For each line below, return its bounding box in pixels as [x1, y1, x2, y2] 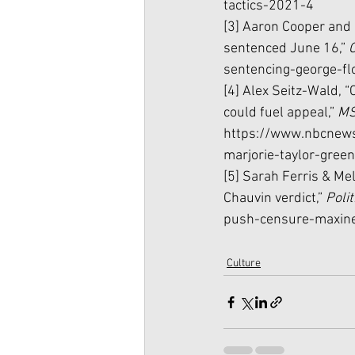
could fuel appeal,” [223, 105, 338, 121]
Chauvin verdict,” [223, 190, 326, 207]
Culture [227, 257, 261, 270]
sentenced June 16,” [223, 40, 349, 57]
